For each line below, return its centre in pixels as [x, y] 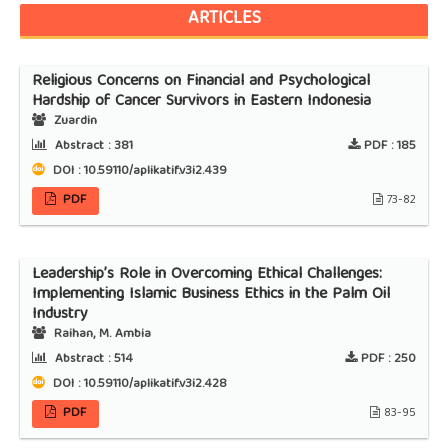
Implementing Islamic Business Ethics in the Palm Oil [210, 295]
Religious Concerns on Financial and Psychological [200, 82]
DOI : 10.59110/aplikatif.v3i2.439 [137, 172]
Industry [59, 315]
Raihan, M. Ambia [100, 335]
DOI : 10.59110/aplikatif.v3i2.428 [137, 385]
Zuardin [73, 122]
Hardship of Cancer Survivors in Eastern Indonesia [201, 102]
